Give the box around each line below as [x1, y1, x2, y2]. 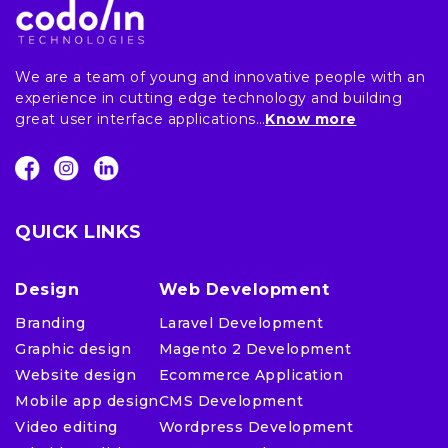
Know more [265, 110, 357, 129]
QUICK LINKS [15, 219, 142, 243]
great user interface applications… [15, 110, 265, 129]
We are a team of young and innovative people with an [15, 68, 425, 87]
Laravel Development [158, 313, 323, 332]
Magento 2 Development [158, 339, 351, 358]
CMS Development [158, 391, 303, 410]
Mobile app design [15, 391, 159, 410]
